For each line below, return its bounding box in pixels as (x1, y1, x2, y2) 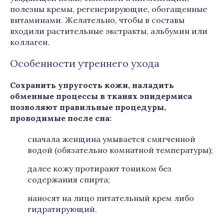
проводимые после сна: (10, 113, 111, 123)
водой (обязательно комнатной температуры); (27, 145, 213, 155)
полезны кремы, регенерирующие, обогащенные (10, 4, 207, 14)
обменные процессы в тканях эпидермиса (10, 91, 192, 101)
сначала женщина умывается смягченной (27, 134, 195, 144)
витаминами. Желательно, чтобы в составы (10, 15, 184, 25)
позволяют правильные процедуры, (10, 102, 166, 112)
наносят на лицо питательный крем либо (27, 193, 194, 203)
